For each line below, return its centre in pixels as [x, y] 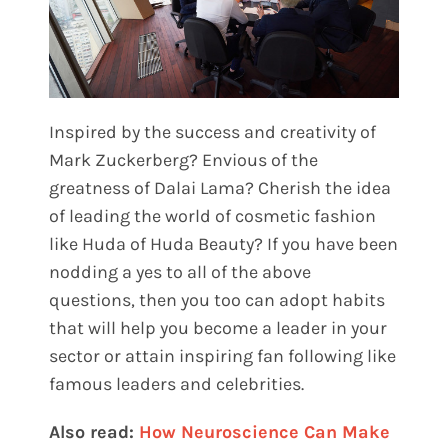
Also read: [94, 432]
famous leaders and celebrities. [177, 384]
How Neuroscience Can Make [265, 432]
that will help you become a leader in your [218, 328]
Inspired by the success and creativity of [213, 132]
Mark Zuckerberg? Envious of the [184, 160]
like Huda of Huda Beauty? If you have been [224, 244]
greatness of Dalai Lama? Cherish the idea [220, 188]
